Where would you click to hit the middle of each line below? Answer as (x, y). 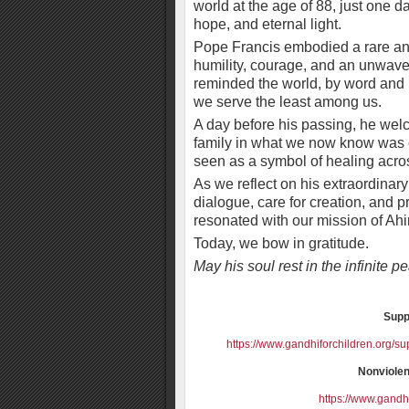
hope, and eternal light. (267, 24)
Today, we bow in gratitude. (281, 243)
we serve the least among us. (288, 102)
